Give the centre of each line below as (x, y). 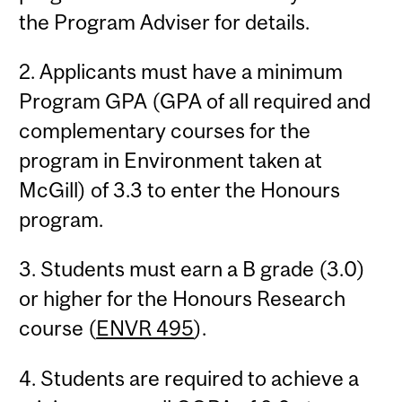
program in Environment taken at (171, 160)
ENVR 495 (145, 328)
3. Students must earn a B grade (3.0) (192, 269)
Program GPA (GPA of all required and (195, 100)
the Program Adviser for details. (165, 22)
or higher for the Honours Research (183, 299)
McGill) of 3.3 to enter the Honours (180, 189)
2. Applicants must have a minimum (181, 71)
